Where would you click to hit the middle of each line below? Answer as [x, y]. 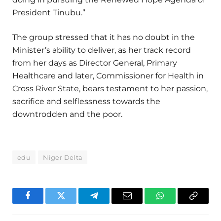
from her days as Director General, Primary [95, 63]
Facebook [44, 203]
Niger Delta [63, 157]
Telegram [110, 203]
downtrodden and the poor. [68, 114]
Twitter [73, 203]
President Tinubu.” [49, 13]
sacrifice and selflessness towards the [86, 102]
